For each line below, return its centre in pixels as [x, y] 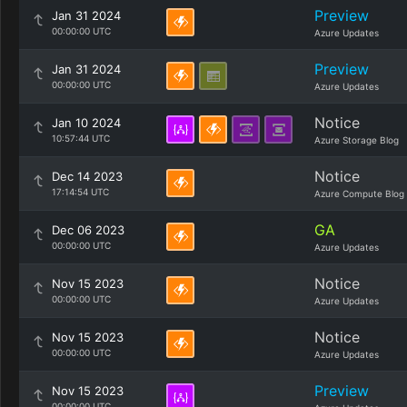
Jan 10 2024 [86, 123]
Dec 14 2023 [87, 176]
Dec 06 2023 [88, 230]
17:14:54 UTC [80, 192]
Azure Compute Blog [359, 194]
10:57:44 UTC [81, 138]
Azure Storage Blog [357, 140]
